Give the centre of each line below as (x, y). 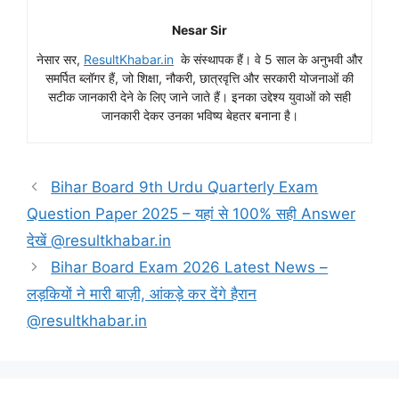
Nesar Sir (199, 30)
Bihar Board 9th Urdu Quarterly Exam (185, 187)
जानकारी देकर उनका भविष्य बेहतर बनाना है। (199, 116)
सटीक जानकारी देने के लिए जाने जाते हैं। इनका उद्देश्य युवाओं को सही (199, 97)
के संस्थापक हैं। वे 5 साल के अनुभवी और (268, 60)
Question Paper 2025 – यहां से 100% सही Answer (191, 214)
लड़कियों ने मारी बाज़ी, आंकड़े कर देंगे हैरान (142, 294)
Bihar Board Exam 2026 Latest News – (190, 268)
